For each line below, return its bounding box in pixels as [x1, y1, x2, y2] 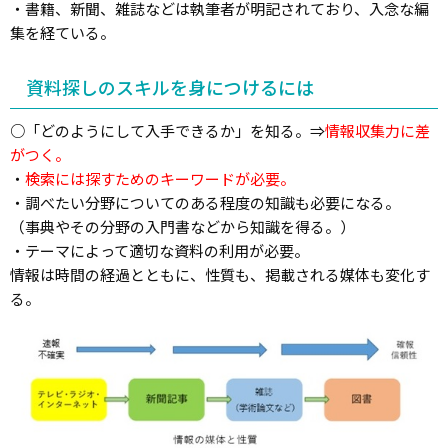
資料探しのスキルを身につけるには [26, 74, 314, 100]
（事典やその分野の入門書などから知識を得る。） [10, 216, 355, 237]
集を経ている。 [10, 22, 115, 43]
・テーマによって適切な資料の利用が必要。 [10, 240, 309, 261]
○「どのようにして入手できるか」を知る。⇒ [10, 120, 325, 141]
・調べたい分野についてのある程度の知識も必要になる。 [10, 192, 400, 213]
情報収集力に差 [325, 120, 430, 141]
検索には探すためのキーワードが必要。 [25, 168, 295, 189]
